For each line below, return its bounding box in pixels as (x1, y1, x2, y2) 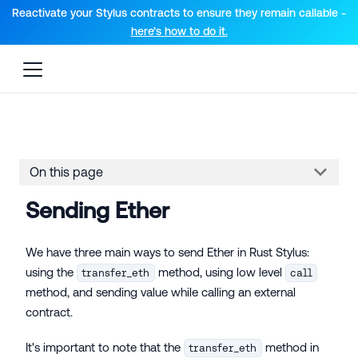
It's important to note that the (26, 340, 184, 354)
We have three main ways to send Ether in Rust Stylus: (26, 245, 309, 259)
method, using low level (154, 265, 285, 279)
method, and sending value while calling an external (26, 284, 296, 299)
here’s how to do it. (130, 25, 228, 38)
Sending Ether (26, 197, 169, 223)
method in (261, 340, 319, 354)
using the (26, 265, 77, 279)
